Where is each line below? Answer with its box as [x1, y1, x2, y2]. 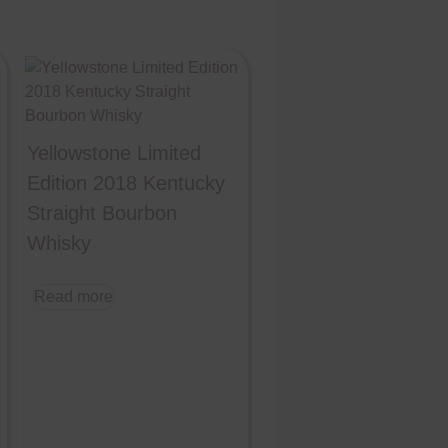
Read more [33, 287, 113, 305]
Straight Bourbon [26, 201, 177, 224]
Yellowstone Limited [26, 141, 201, 164]
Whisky [26, 231, 91, 254]
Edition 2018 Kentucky [26, 171, 225, 194]
